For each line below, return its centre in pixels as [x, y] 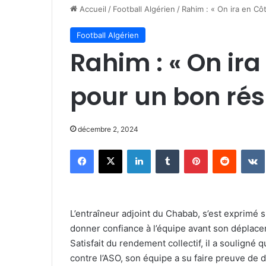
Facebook [111, 149]
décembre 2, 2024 [108, 129]
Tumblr [191, 149]
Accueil [92, 9]
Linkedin [166, 149]
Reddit [248, 149]
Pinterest [224, 149]
